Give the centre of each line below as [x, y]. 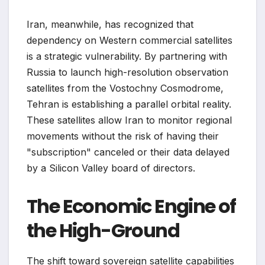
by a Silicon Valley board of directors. [111, 168]
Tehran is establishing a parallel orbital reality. [129, 104]
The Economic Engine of [131, 206]
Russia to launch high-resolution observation [127, 72]
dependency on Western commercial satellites [130, 41]
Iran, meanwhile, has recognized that [110, 25]
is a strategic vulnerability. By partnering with [127, 56]
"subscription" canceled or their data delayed [128, 152]
